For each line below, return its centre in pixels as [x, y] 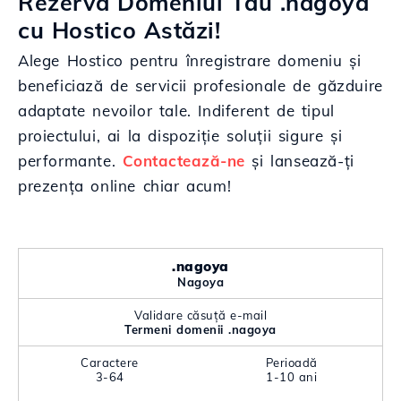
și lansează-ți [299, 161]
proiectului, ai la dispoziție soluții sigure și [180, 136]
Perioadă [291, 363]
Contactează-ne [183, 161]
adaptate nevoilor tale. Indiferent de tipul [176, 111]
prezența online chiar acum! [125, 186]
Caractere [110, 363]
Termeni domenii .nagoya [200, 329]
